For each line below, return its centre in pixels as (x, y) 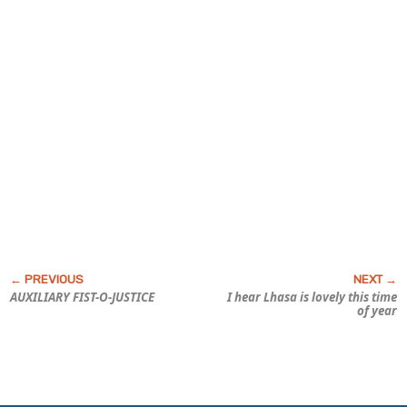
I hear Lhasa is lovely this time (313, 297)
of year (377, 310)
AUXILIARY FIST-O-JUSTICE (82, 297)
